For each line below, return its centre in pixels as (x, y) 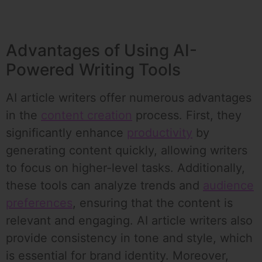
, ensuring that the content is (153, 203)
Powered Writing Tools (93, 70)
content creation (87, 116)
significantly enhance (66, 133)
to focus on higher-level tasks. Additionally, (125, 168)
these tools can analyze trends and (104, 186)
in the (23, 116)
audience (228, 186)
